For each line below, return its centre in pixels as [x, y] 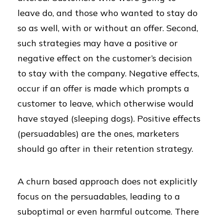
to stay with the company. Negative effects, [108, 73]
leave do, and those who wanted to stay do [108, 13]
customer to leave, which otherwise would [106, 103]
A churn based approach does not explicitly [108, 181]
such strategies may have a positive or [98, 43]
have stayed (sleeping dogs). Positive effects [109, 118]
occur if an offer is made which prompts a [103, 88]
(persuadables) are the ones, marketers [98, 134]
